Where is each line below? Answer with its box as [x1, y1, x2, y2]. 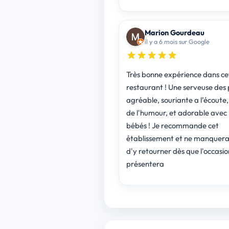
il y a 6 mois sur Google [144, 37, 210, 45]
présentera [126, 158, 164, 169]
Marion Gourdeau [144, 27, 204, 37]
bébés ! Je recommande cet [126, 120, 219, 130]
